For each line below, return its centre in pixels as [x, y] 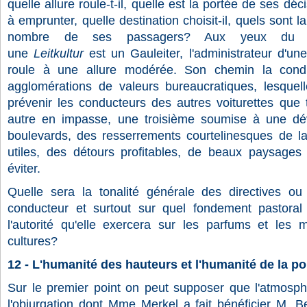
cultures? [33, 241]
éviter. [24, 169]
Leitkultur [59, 53]
